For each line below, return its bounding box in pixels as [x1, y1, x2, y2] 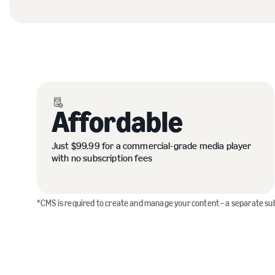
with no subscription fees [52, 152, 153, 164]
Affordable [52, 104, 184, 139]
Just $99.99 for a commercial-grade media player [52, 140, 252, 152]
